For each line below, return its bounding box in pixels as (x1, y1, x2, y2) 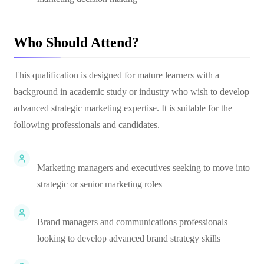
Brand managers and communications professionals (37, 217, 227, 227)
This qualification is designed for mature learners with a (14, 70, 219, 80)
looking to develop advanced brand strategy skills (37, 233, 220, 243)
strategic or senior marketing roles (37, 179, 162, 189)
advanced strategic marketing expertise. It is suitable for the (14, 103, 232, 113)
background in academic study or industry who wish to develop (14, 87, 249, 97)
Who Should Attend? (14, 35, 139, 50)
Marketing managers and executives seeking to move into (37, 163, 250, 173)
